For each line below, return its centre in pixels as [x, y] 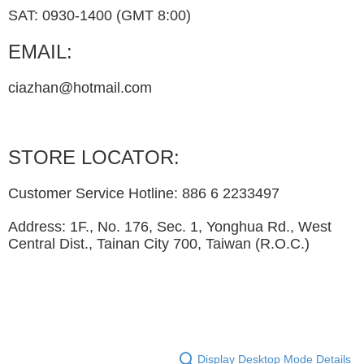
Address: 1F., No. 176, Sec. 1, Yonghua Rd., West [170, 227]
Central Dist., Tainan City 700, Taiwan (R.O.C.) [159, 244]
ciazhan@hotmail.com [80, 88]
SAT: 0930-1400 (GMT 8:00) [100, 16]
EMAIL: [40, 52]
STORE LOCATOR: [94, 158]
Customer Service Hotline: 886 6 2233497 [144, 194]
